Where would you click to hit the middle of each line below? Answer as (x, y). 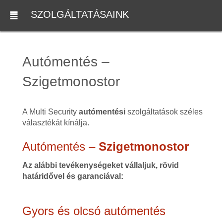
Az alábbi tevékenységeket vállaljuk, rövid (100, 165)
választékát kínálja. (55, 123)
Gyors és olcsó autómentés (94, 211)
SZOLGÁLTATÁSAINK (80, 15)
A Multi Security (50, 112)
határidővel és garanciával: (73, 176)
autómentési (102, 112)
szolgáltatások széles (164, 112)
